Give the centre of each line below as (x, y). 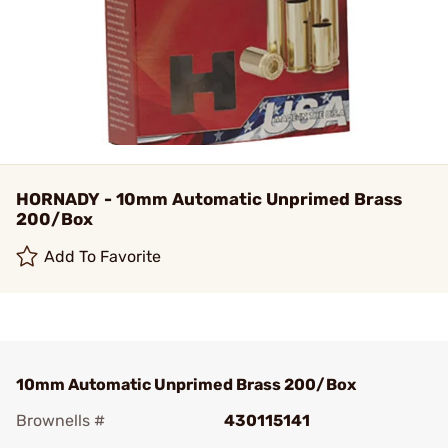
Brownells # (60, 420)
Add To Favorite (103, 256)
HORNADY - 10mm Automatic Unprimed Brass (209, 199)
